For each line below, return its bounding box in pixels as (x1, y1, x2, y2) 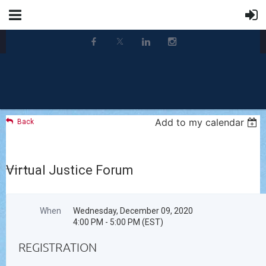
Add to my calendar (155, 116, 245, 128)
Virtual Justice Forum (6, 163, 134, 178)
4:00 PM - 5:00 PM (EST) (73, 217, 163, 227)
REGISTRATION (18, 240, 97, 254)
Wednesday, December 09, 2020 (73, 206, 193, 216)
